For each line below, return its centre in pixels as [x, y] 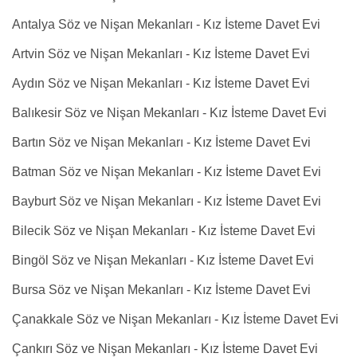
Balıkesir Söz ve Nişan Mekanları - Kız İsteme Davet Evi [169, 113]
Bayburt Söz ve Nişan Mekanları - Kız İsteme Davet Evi [167, 201]
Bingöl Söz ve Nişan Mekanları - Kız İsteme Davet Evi [163, 260]
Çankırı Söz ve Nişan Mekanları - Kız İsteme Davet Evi [165, 349]
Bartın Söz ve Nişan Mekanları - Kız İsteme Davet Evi [161, 142]
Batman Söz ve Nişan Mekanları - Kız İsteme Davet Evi [167, 172]
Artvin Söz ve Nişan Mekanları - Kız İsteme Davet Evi [161, 54]
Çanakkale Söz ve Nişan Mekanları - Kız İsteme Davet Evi [175, 319]
